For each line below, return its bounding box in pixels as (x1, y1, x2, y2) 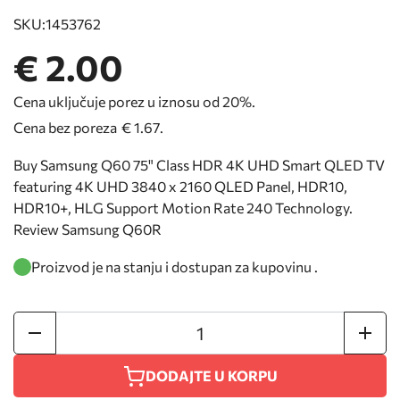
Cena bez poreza (13, 118, 117, 136)
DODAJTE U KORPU (146, 367, 278, 385)
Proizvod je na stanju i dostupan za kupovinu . (31, 257, 318, 275)
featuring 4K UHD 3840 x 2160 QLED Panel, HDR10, (13, 177, 347, 195)
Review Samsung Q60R (13, 220, 162, 237)
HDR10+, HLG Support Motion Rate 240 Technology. (13, 198, 353, 216)
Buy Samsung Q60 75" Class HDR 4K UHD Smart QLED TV (13, 155, 385, 173)
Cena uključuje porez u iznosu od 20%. (13, 92, 255, 110)
